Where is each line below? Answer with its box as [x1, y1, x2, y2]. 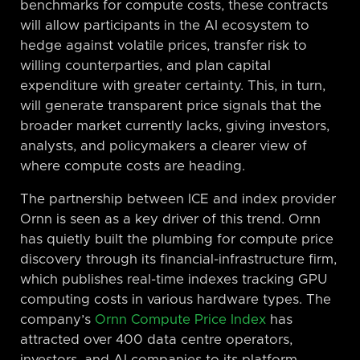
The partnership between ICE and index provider [20, 192, 336, 206]
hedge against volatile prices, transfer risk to [20, 39, 307, 52]
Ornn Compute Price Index [95, 313, 266, 326]
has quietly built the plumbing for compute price [20, 232, 333, 246]
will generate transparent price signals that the [20, 99, 321, 112]
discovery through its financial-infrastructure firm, [20, 252, 337, 266]
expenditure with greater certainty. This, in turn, [20, 79, 325, 92]
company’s [20, 313, 95, 326]
